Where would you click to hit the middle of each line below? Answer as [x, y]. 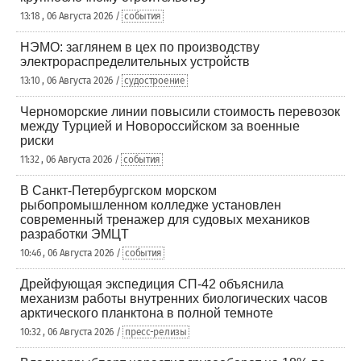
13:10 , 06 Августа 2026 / [71, 81]
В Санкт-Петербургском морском [118, 191]
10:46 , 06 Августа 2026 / [72, 253]
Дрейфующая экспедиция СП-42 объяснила [152, 284]
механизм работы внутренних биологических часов [174, 299]
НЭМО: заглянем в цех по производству [140, 47]
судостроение [155, 81]
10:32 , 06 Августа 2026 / [72, 332]
